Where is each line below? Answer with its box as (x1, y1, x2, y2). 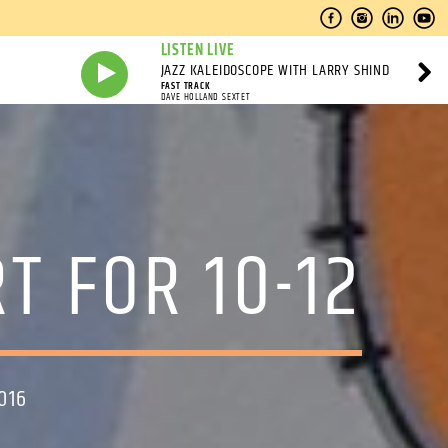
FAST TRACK (160, 78, 211, 94)
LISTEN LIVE (160, 38, 235, 63)
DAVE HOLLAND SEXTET (160, 89, 251, 105)
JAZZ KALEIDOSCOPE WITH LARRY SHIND (160, 58, 390, 83)
